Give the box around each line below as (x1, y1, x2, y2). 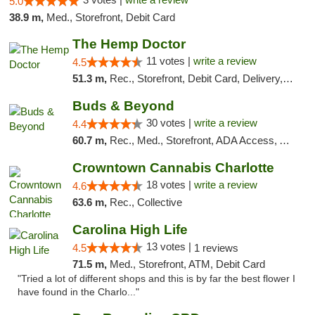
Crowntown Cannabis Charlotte (72, 160, 274, 175)
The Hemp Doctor (72, 37, 186, 51)
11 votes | (146, 55, 193, 67)
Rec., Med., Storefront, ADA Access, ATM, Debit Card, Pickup (109, 134, 279, 146)
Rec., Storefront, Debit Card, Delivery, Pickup (109, 72, 283, 84)
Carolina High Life (72, 222, 188, 237)
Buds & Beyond (72, 98, 174, 113)
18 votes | (146, 179, 194, 191)
